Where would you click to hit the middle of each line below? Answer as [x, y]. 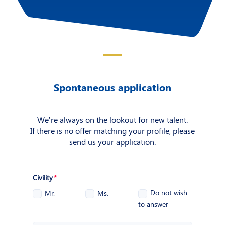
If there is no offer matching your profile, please [112, 131]
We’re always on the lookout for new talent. [112, 120]
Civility [43, 178]
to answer [153, 204]
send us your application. [112, 142]
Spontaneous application [112, 87]
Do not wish [169, 193]
